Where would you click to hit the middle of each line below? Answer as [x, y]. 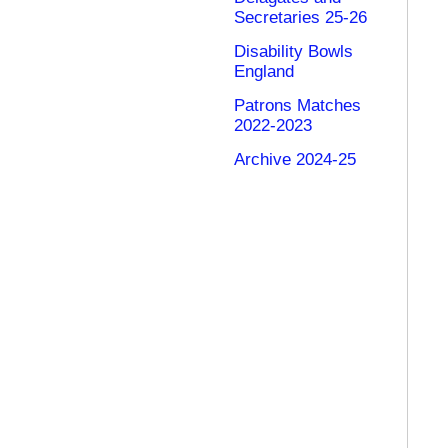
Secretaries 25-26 [300, 17]
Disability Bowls [293, 51]
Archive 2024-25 [295, 159]
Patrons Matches [297, 105]
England [264, 71]
